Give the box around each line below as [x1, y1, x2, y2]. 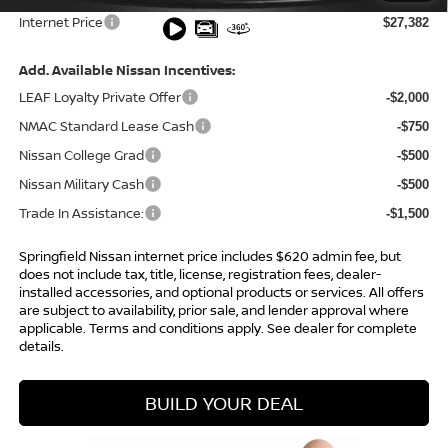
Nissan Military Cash [18, 175, 144, 194]
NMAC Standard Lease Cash [18, 117, 194, 136]
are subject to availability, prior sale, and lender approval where [18, 301, 409, 320]
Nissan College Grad [18, 146, 144, 165]
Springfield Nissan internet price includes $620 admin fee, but [18, 247, 401, 266]
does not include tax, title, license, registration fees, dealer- [18, 265, 381, 284]
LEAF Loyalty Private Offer [18, 88, 181, 107]
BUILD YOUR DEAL [145, 391, 303, 416]
